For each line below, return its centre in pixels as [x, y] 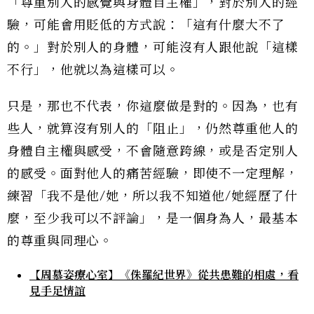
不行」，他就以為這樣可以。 [93, 70]
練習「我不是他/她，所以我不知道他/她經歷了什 [152, 197]
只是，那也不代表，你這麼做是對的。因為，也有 [153, 107]
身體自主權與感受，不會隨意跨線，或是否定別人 [153, 152]
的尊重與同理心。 [60, 241]
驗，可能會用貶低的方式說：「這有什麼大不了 [146, 26]
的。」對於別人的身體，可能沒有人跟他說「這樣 [153, 48]
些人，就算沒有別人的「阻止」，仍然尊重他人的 [153, 129]
